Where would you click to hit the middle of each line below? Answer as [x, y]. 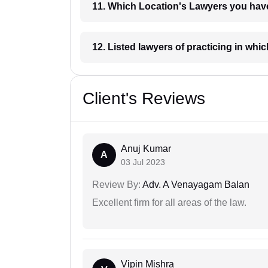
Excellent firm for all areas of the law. [169, 203]
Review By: [116, 185]
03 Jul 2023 [143, 162]
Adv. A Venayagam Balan [195, 185]
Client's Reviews [144, 99]
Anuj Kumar [146, 149]
